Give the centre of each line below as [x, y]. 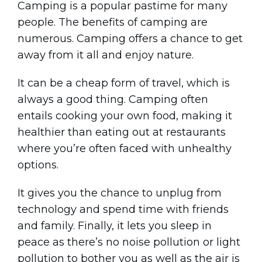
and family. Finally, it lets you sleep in [115, 226]
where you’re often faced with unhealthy [125, 149]
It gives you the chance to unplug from [120, 193]
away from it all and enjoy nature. [106, 55]
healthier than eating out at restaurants [122, 132]
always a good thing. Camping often [113, 99]
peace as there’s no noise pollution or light [129, 242]
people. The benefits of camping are [113, 22]
